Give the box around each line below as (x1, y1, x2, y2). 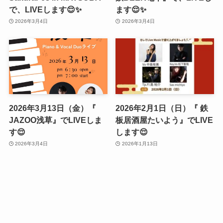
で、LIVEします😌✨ (8, 4, 82, 14)
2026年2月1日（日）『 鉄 (115, 103, 209, 112)
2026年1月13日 (121, 141, 158, 147)
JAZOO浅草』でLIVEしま (8, 115, 102, 124)
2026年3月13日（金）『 (8, 103, 96, 112)
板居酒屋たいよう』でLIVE (115, 115, 214, 124)
